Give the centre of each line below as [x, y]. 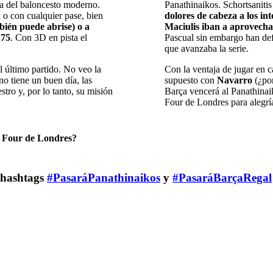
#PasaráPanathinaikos [104, 177]
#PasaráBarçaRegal [222, 177]
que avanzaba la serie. [207, 48]
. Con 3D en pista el [49, 37]
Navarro [235, 80]
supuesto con [191, 80]
